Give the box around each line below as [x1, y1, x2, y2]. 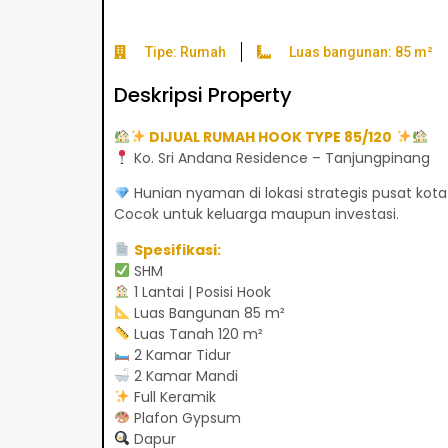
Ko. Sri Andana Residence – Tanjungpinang [129, 147, 430, 168]
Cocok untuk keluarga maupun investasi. [113, 204, 399, 225]
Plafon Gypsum [129, 407, 241, 428]
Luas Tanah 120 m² [129, 323, 263, 344]
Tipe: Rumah [145, 43, 227, 60]
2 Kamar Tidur [129, 344, 231, 365]
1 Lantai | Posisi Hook [129, 281, 271, 302]
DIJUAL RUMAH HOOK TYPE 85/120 [149, 126, 393, 147]
